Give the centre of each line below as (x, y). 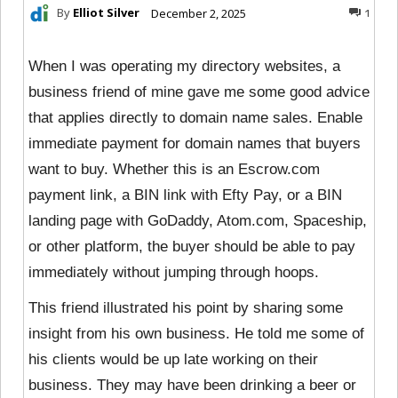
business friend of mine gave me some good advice (199, 92)
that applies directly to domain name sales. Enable (195, 117)
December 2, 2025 (199, 13)
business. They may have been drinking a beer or (192, 385)
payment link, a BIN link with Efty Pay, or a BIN (185, 195)
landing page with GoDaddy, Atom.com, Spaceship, (198, 220)
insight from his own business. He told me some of (196, 333)
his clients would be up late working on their (173, 359)
